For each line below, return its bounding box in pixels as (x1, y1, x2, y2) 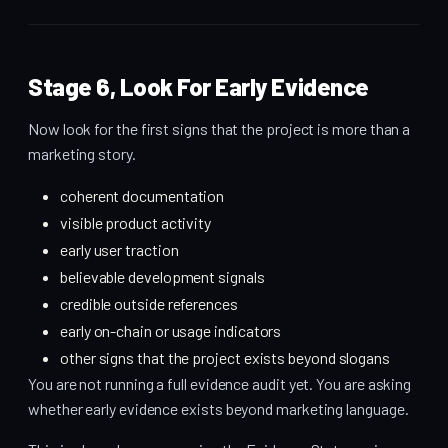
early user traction (60, 240, 179, 260)
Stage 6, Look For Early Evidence (28, 72, 369, 102)
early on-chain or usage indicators (60, 321, 282, 341)
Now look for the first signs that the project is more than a (28, 119, 411, 139)
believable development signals (60, 267, 265, 287)
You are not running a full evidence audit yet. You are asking (28, 374, 412, 394)
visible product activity (60, 213, 212, 233)
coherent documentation (60, 186, 225, 206)
